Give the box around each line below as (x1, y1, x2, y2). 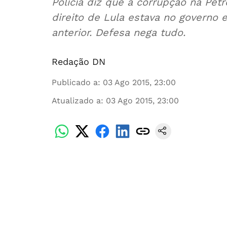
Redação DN (52, 56, 105, 67)
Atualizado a (52, 96, 101, 105)
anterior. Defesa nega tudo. (52, 26, 185, 39)
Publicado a (52, 78, 98, 87)
